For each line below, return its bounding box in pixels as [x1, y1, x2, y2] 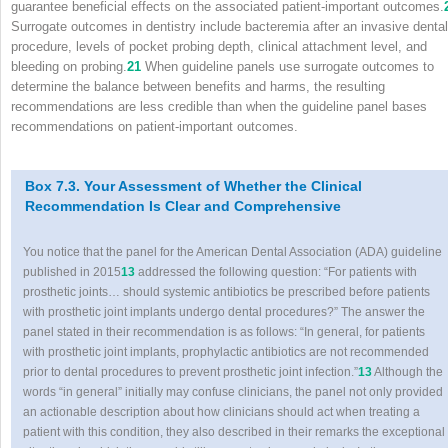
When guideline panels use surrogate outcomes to [141, 58, 434, 74]
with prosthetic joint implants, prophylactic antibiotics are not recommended [23, 344, 430, 358]
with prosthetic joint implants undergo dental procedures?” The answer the [23, 304, 426, 318]
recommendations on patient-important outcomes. [11, 118, 298, 134]
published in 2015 [23, 264, 122, 278]
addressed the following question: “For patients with [135, 264, 418, 278]
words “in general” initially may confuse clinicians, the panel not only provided [23, 384, 444, 398]
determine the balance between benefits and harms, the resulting [11, 78, 385, 94]
